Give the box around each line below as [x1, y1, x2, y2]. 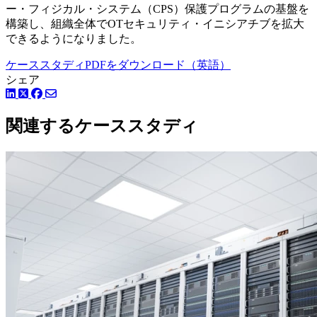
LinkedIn [18, 86, 59, 99]
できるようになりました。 [6, 32, 142, 45]
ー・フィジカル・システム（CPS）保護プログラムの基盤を [6, 2, 309, 15]
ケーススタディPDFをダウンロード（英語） [6, 58, 231, 71]
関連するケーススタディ [6, 116, 198, 135]
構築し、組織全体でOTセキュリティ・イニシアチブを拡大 [6, 17, 304, 30]
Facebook [45, 86, 88, 99]
